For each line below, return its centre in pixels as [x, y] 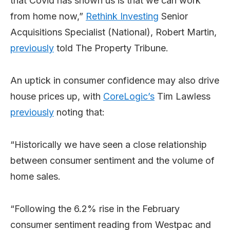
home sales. [35, 176]
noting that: [79, 112]
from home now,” [48, 16]
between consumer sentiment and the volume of [112, 160]
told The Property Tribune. [111, 48]
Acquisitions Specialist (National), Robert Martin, [113, 32]
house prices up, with [57, 96]
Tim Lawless [183, 96]
